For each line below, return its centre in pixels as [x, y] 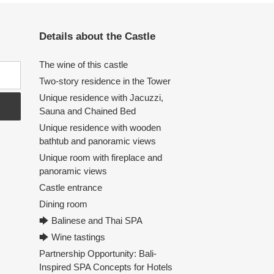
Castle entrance [70, 188]
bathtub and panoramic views [97, 141]
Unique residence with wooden [100, 128]
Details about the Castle [97, 37]
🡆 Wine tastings [72, 237]
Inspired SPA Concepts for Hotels [106, 267]
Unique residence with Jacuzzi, [101, 98]
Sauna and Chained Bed [87, 111]
